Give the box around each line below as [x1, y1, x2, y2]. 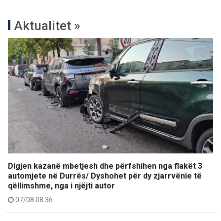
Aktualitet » [14, 18, 80, 33]
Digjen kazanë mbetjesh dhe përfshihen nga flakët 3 [8, 161, 202, 171]
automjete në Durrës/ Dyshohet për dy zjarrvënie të [8, 171, 202, 181]
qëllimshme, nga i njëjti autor [8, 181, 115, 190]
